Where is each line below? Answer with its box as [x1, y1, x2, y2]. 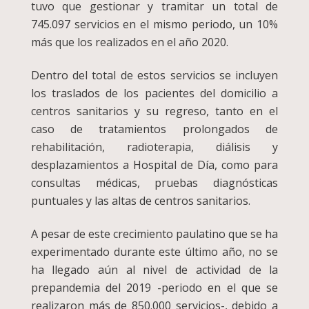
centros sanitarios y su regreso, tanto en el [30, 103, 279, 119]
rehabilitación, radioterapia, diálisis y [30, 139, 279, 155]
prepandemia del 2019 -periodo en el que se [30, 280, 279, 296]
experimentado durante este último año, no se [30, 244, 279, 260]
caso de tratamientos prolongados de [30, 121, 279, 137]
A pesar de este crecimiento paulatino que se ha [30, 226, 279, 242]
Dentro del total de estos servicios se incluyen [30, 68, 279, 83]
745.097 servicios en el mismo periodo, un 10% [30, 17, 279, 32]
